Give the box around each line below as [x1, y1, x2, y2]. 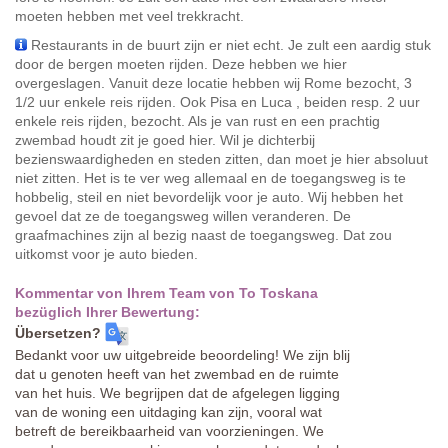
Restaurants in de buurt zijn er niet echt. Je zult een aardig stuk [31, 37, 431, 54]
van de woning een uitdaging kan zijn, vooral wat [15, 404, 322, 421]
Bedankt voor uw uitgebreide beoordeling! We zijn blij [15, 347, 350, 364]
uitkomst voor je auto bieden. [15, 246, 198, 263]
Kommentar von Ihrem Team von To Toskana [15, 285, 318, 302]
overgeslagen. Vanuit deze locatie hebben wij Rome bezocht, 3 [15, 75, 412, 92]
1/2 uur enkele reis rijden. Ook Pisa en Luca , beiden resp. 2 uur [15, 94, 420, 111]
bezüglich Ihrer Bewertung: [15, 304, 200, 321]
